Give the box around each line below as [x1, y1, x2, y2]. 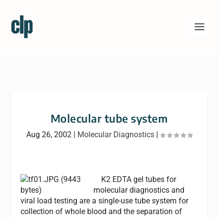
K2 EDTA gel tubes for [93, 175, 177, 184]
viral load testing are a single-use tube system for [20, 196, 189, 205]
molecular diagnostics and [93, 185, 185, 195]
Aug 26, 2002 [26, 130, 72, 139]
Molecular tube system [50, 111, 168, 125]
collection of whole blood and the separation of [20, 207, 182, 216]
